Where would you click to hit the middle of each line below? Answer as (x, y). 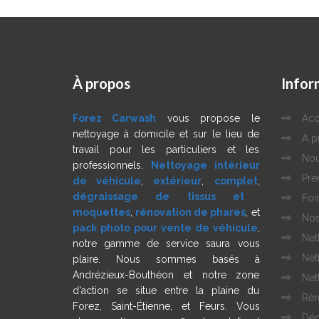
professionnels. (112, 165)
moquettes (101, 212)
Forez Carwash (115, 118)
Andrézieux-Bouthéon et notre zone (166, 274)
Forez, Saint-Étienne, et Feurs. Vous (166, 306)
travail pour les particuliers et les (166, 149)
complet (236, 181)
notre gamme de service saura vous (166, 243)
